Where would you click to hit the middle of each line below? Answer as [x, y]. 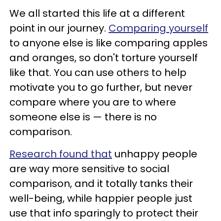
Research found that [61, 154]
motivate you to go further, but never [101, 87]
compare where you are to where [93, 102]
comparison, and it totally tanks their [101, 183]
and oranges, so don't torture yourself [104, 57]
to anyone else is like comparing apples [109, 43]
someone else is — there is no [83, 117]
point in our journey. [59, 28]
